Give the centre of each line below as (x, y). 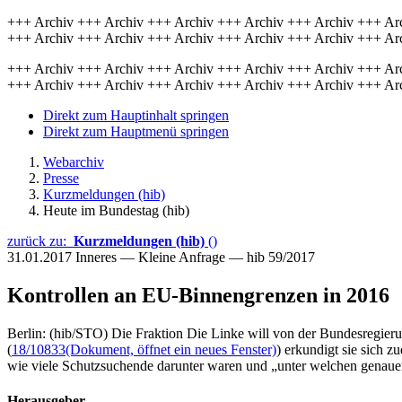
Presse (61, 178)
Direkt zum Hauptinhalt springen (136, 115)
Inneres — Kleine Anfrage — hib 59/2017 (195, 257)
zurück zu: (40, 241)
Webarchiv (74, 162)
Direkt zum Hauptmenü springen (136, 131)
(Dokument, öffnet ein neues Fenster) (171, 349)
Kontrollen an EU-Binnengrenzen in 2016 (198, 295)
